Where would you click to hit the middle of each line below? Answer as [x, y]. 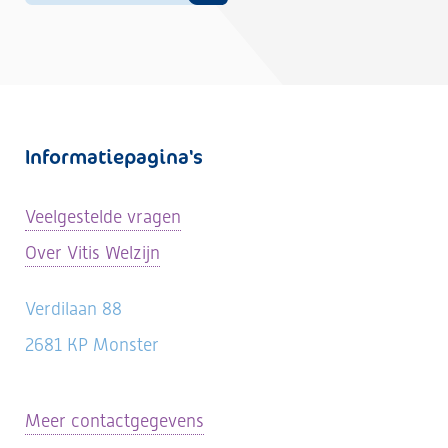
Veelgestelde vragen [103, 216]
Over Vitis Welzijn [92, 252]
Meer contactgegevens [114, 420]
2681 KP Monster [92, 344]
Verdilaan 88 [73, 308]
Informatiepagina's [114, 156]
